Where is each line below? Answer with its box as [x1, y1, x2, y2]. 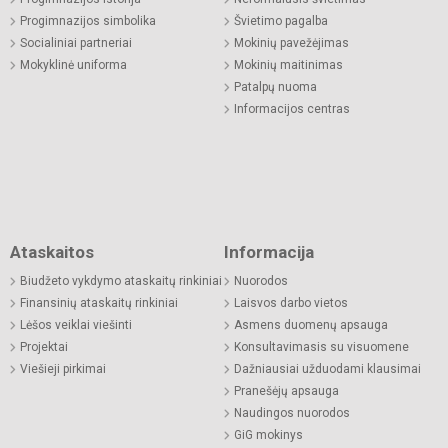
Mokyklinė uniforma [20, 58, 127, 72]
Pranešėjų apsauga [234, 384, 339, 398]
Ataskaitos [10, 242, 94, 262]
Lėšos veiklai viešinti [20, 318, 132, 332]
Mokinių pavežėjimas [234, 36, 349, 50]
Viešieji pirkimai [20, 362, 106, 376]
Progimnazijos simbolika [20, 14, 156, 28]
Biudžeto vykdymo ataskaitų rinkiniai [20, 274, 222, 288]
